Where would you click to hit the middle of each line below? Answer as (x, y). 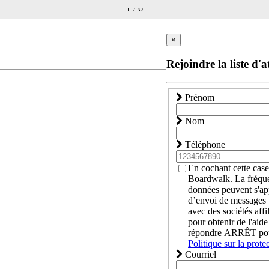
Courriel (200, 255)
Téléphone (204, 145)
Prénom (199, 98)
